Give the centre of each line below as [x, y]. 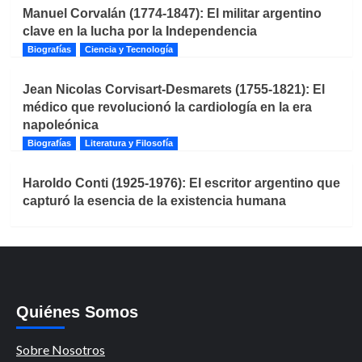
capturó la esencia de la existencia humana [154, 201]
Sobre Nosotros [61, 350]
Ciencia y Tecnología [128, 50]
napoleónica [60, 125]
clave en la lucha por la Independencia [139, 32]
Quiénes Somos [77, 312]
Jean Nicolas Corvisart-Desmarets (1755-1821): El [173, 90]
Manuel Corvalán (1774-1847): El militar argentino [172, 14]
